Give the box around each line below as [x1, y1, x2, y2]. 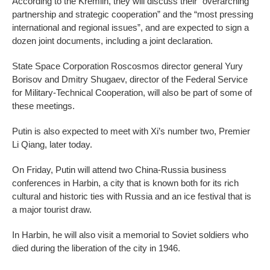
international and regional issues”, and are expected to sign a [12, 22, 249, 33]
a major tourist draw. [12, 204, 92, 215]
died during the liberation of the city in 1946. [12, 243, 180, 254]
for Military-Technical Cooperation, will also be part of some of [12, 87, 252, 98]
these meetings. [12, 101, 75, 111]
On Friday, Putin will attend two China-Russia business [12, 165, 227, 175]
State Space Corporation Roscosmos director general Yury [12, 61, 243, 72]
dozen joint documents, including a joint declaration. [12, 36, 213, 46]
